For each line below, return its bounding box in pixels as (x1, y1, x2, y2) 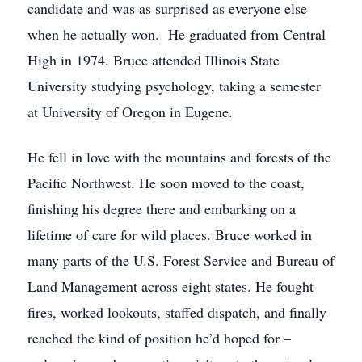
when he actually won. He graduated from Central (27, 24, 326, 44)
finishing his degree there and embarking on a (27, 199, 296, 218)
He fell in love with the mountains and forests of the (27, 147, 331, 166)
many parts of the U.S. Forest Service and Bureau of (27, 250, 335, 270)
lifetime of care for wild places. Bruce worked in (27, 225, 312, 244)
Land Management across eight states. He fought (27, 276, 314, 296)
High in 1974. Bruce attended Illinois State (27, 50, 280, 69)
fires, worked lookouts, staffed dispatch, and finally (27, 302, 326, 322)
